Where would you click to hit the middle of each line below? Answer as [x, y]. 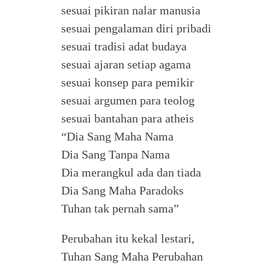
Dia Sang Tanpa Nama [116, 154]
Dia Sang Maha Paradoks [122, 190]
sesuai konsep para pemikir [128, 82]
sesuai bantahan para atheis [128, 118]
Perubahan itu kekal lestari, [128, 238]
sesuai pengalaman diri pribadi [136, 28]
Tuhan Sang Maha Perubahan [132, 256]
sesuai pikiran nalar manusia [131, 10]
